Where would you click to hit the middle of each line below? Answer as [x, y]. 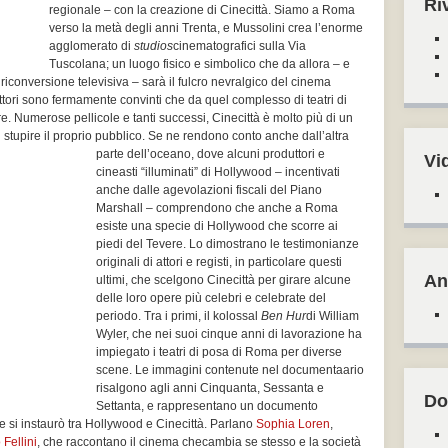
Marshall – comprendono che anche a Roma [217, 208]
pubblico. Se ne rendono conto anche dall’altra [222, 136]
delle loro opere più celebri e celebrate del [211, 298]
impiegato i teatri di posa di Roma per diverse [219, 352]
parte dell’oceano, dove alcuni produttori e [210, 154]
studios [153, 46]
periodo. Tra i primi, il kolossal [178, 316]
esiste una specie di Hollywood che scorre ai [217, 226]
